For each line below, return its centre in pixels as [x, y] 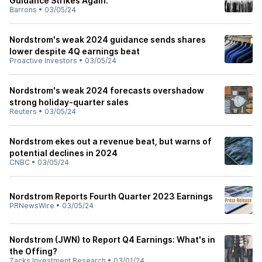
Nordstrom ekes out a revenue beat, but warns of [111, 141]
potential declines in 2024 [63, 153]
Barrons [23, 10]
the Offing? [33, 251]
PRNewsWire [32, 206]
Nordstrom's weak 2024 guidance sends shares [108, 39]
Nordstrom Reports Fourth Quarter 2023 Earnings [111, 196]
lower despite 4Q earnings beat [75, 51]
